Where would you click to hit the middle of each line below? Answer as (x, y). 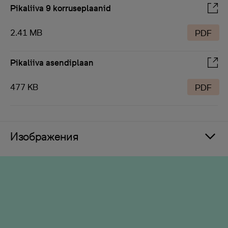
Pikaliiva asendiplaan (52, 63)
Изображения (45, 136)
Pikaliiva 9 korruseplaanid (61, 8)
